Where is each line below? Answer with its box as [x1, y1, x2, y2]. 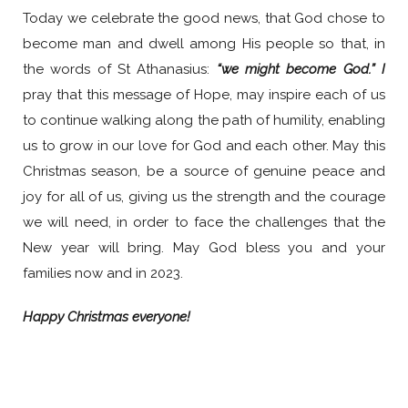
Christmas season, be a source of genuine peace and [23, 163, 385, 180]
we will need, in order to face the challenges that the [23, 214, 385, 231]
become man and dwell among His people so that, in [23, 36, 385, 53]
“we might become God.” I [216, 61, 386, 78]
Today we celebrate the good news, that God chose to [23, 10, 385, 27]
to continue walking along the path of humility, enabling [23, 112, 385, 129]
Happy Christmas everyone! [23, 309, 190, 326]
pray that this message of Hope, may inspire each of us [23, 87, 385, 104]
